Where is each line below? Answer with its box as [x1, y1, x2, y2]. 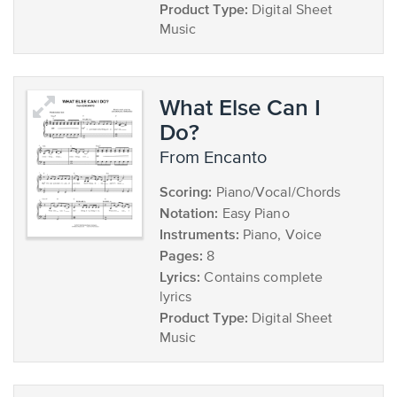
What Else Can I [159, 94, 321, 120]
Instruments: [159, 226, 239, 242]
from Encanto [168, 149, 267, 167]
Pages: [159, 247, 204, 263]
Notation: [159, 205, 219, 221]
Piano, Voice [238, 229, 323, 243]
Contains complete [200, 271, 323, 285]
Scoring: [159, 183, 213, 199]
